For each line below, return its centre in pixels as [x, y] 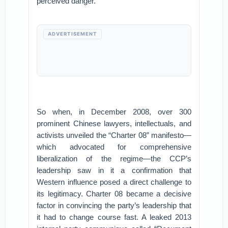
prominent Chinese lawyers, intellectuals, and [114, 123]
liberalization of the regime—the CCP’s [114, 159]
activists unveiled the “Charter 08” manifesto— [114, 135]
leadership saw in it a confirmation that [114, 170]
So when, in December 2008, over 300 [114, 112]
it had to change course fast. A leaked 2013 [114, 217]
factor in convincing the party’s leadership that [114, 205]
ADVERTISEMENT [73, 34]
